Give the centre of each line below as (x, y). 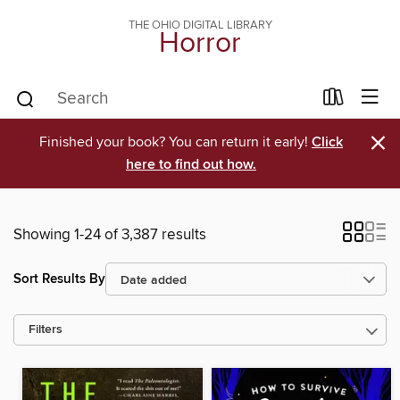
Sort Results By (59, 279)
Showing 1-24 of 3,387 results (110, 235)
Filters (46, 330)
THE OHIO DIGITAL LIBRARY (200, 25)
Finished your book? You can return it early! (175, 142)
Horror (200, 44)
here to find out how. (191, 165)
